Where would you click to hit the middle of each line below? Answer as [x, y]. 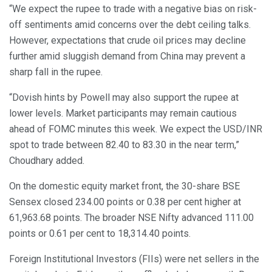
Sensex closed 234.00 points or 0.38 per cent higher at [125, 202]
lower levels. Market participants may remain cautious [123, 114]
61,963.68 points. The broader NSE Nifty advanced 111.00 [131, 218]
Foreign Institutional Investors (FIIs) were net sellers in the [134, 259]
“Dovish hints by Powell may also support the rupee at [124, 98]
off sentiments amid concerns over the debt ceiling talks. [130, 25]
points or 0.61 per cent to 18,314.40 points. [100, 234]
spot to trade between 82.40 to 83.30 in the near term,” [124, 145]
